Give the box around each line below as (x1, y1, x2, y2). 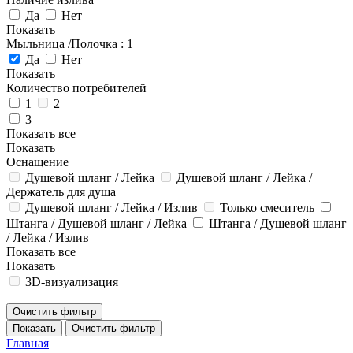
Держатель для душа (6, 185, 116, 199)
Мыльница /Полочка (6, 37, 117, 50)
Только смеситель (220, 201, 314, 214)
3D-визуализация (25, 275, 118, 288)
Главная (6, 336, 49, 350)
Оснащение (6, 155, 69, 169)
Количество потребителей (6, 81, 147, 95)
